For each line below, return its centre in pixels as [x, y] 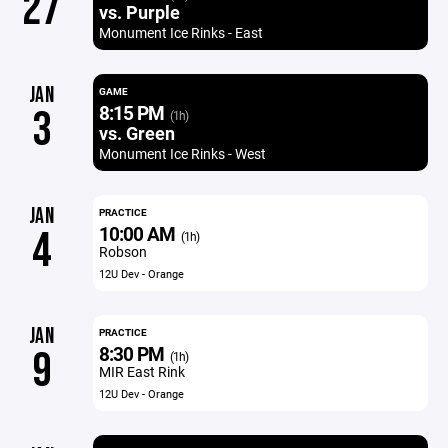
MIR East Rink [141, 371]
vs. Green [136, 133]
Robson [122, 251]
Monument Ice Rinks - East [180, 32]
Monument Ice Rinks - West [182, 153]
